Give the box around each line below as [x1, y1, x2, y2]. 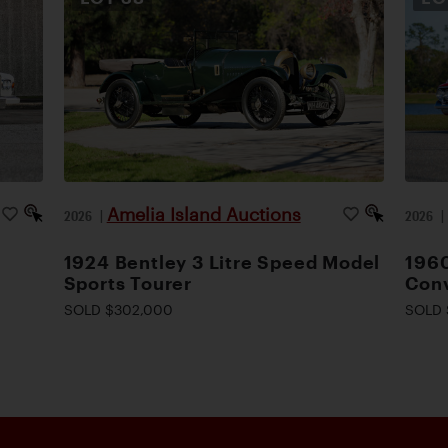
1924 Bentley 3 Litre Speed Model [63, 251, 381, 272]
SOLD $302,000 [63, 300, 173, 318]
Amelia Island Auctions [106, 203, 301, 224]
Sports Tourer [63, 272, 193, 293]
